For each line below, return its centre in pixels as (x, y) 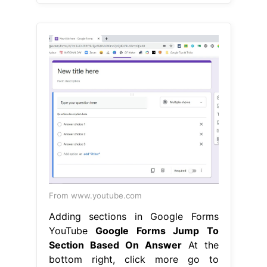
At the (200, 245)
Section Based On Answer (115, 245)
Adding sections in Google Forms (133, 216)
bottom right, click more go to (133, 259)
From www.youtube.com (95, 195)
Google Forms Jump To (157, 230)
